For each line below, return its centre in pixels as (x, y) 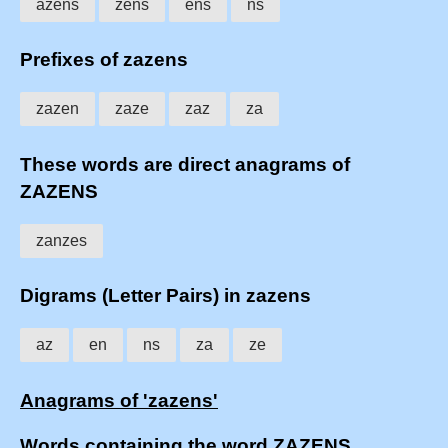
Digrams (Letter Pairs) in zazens (165, 296)
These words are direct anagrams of (185, 164)
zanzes (61, 240)
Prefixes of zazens (104, 60)
